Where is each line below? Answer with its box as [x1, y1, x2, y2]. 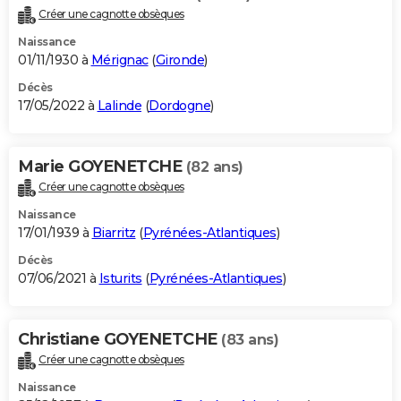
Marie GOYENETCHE [18, 157, 186, 177]
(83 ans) [221, 331, 278, 349]
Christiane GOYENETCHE [18, 329, 221, 350]
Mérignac [90, 52, 149, 69]
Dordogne [149, 98, 210, 115]
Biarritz [91, 225, 136, 242]
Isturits [98, 270, 142, 287]
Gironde [155, 52, 204, 69]
